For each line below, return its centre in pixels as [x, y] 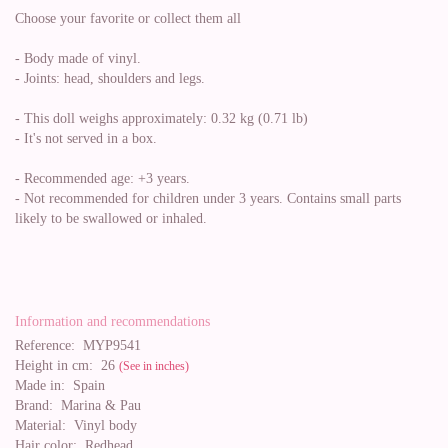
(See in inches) [154, 366]
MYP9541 [108, 345]
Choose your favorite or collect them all [128, 18]
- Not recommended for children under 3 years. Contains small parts [208, 198]
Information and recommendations [112, 321]
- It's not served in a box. [86, 138]
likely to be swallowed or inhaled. [111, 218]
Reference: [45, 345]
